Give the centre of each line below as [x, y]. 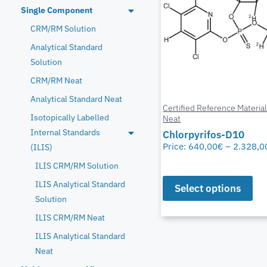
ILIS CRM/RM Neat [70, 218]
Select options [208, 189]
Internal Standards [65, 133]
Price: [176, 146]
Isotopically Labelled [70, 118]
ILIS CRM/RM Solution [77, 166]
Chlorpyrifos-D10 [204, 134]
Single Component [57, 10]
